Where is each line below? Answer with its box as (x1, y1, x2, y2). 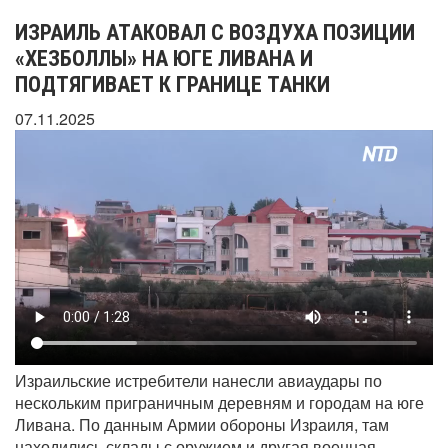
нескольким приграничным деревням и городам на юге (15, 390, 424, 414)
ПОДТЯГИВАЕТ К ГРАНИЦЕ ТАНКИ (15, 72, 330, 97)
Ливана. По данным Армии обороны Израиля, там (15, 412, 389, 436)
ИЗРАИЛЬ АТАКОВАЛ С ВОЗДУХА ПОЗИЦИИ (15, 20, 415, 45)
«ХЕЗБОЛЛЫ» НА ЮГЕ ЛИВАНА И (15, 46, 313, 71)
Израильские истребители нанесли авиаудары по (15, 368, 382, 392)
